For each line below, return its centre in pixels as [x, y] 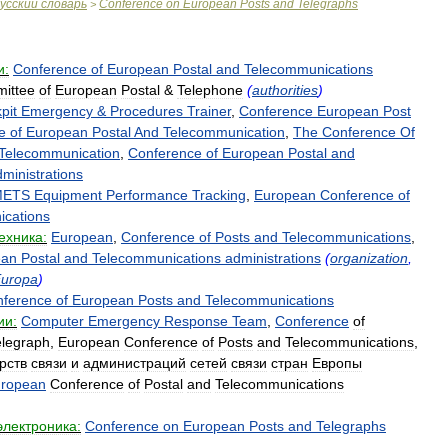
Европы [337, 363]
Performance [147, 195]
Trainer [209, 111]
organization [369, 258]
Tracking [219, 195]
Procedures [146, 111]
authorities [285, 90]
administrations [273, 258]
